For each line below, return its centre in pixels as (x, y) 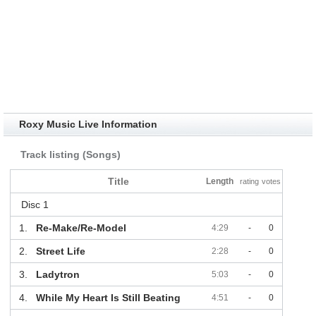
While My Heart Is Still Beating (108, 298)
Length (220, 182)
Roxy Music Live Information (88, 124)
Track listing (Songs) (70, 155)
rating (250, 182)
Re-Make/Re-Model (81, 228)
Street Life (60, 251)
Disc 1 (35, 205)
